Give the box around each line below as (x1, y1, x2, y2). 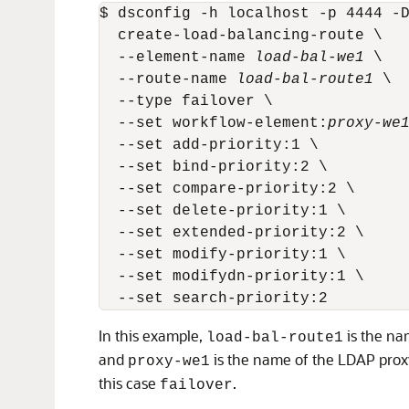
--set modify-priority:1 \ (100, 246, 346, 263)
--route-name (100, 71, 236, 88)
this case (99, 373, 160, 393)
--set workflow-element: (100, 115, 328, 131)
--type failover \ (100, 93, 273, 110)
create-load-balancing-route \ (100, 27, 383, 44)
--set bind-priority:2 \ (100, 159, 328, 175)
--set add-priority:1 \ (100, 137, 319, 153)
